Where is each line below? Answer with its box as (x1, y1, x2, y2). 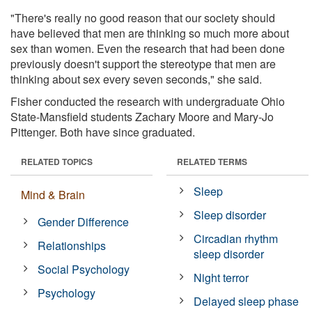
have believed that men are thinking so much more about (10, 24, 289, 41)
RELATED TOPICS (21, 155, 93, 168)
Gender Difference (38, 213, 130, 230)
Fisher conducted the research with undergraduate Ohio (10, 93, 285, 109)
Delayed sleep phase (194, 292, 299, 309)
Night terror (194, 269, 249, 286)
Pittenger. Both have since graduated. (10, 123, 195, 140)
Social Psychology (38, 260, 130, 277)
